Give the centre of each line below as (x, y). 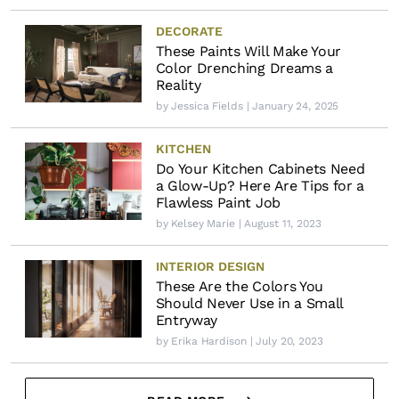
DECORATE (189, 32)
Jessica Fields (207, 106)
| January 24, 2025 (291, 106)
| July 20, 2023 (285, 342)
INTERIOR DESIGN (210, 267)
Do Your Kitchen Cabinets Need (260, 169)
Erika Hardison (209, 342)
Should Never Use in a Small (249, 304)
